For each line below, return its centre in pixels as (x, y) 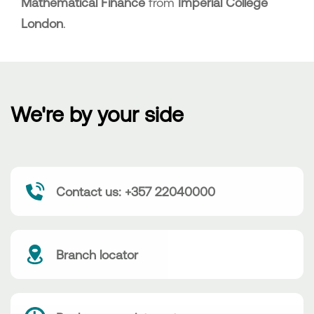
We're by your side (97, 114)
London (42, 23)
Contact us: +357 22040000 (136, 191)
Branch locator (97, 254)
